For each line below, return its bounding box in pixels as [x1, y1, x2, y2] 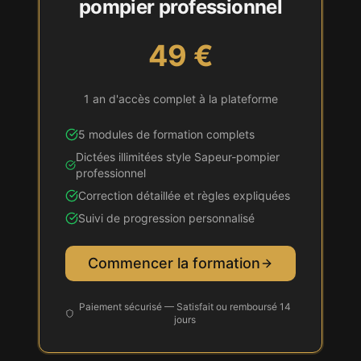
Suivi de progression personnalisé [78, 211, 255, 225]
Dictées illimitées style [75, 150, 194, 164]
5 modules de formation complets [78, 127, 255, 141]
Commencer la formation [88, 255, 260, 272]
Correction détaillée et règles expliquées [78, 189, 290, 202]
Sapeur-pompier [193, 150, 280, 164]
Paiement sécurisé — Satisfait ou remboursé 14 [79, 301, 292, 313]
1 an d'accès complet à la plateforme [83, 92, 278, 106]
